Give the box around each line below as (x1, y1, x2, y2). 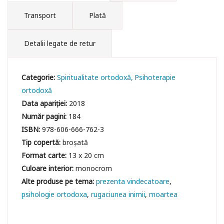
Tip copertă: (21, 137, 63, 147)
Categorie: (21, 72, 57, 82)
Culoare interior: (21, 163, 76, 173)
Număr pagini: (21, 111, 69, 121)
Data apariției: (21, 98, 69, 108)
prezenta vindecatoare (96, 176, 170, 186)
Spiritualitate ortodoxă (57, 72, 131, 82)
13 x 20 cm (68, 150, 104, 160)
